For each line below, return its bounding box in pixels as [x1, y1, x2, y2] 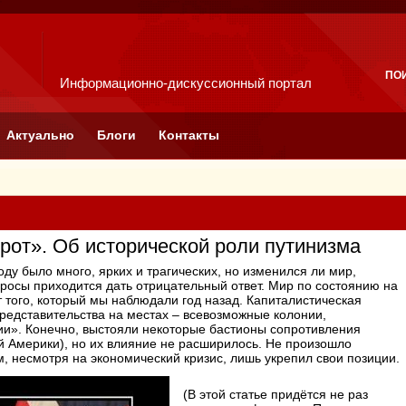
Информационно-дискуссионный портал [60, 75, 312, 91]
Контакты [159, 128, 219, 142]
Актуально [6, 128, 74, 142]
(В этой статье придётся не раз [183, 387, 368, 401]
